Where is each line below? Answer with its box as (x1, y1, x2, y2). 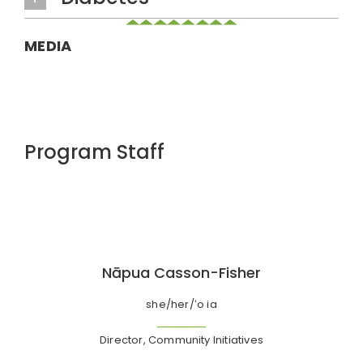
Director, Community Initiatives (99, 331, 264, 348)
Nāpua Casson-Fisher (102, 262, 261, 283)
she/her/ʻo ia (146, 296, 217, 312)
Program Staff (23, 138, 164, 165)
